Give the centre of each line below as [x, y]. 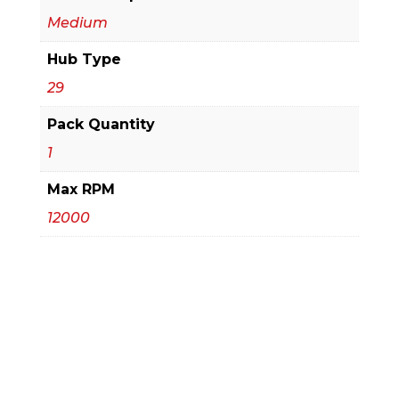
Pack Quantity [101, 124]
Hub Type [84, 59]
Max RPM [81, 189]
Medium [77, 23]
